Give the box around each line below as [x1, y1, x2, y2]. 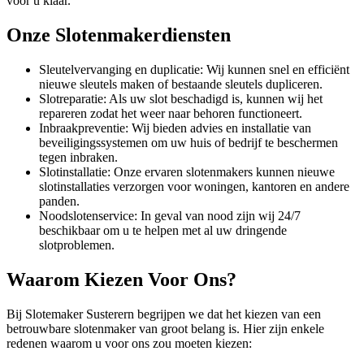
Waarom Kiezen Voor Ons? [6, 268, 236, 290]
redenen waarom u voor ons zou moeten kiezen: [6, 336, 252, 350]
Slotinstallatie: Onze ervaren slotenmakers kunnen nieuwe [39, 164, 335, 179]
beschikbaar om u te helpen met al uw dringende [39, 223, 287, 237]
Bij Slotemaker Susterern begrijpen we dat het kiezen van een [6, 306, 321, 321]
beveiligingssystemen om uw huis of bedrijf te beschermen [39, 135, 338, 149]
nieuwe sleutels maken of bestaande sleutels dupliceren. [39, 76, 323, 91]
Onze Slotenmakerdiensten [6, 24, 231, 45]
